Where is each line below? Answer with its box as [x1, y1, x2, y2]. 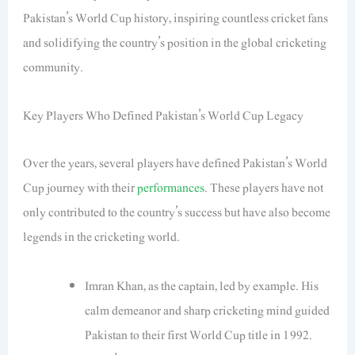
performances [137, 177, 205, 199]
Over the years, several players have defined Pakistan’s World [23, 153, 328, 174]
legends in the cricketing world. [23, 227, 181, 248]
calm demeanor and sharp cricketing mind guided [84, 300, 330, 321]
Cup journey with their [23, 177, 138, 199]
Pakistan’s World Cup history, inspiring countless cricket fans [23, 7, 329, 29]
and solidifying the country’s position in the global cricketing [23, 32, 327, 53]
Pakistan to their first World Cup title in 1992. [84, 324, 312, 345]
